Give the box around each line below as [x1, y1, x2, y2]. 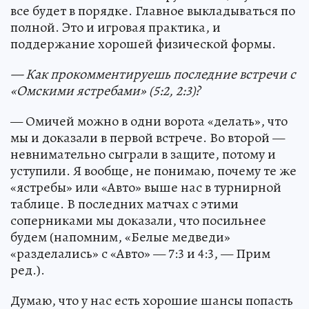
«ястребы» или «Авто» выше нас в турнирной [10, 178, 281, 197]
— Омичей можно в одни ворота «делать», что [10, 112, 288, 130]
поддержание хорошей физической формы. [10, 34, 276, 53]
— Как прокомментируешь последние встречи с [10, 65, 296, 83]
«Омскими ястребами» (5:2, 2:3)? [10, 81, 200, 100]
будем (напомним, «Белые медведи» [10, 228, 230, 246]
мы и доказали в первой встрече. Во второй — [10, 128, 285, 147]
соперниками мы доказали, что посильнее [10, 211, 266, 230]
